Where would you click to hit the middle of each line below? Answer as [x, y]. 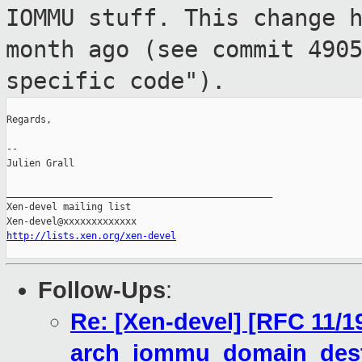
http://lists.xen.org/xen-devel [91, 236]
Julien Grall [40, 164]
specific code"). [116, 81]
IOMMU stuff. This [129, 18]
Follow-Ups [102, 290]
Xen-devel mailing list [69, 207]
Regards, [29, 120]
